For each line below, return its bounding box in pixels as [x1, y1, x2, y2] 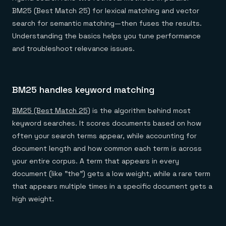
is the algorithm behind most [90, 106, 191, 115]
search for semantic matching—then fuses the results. [12, 19, 202, 28]
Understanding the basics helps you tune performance [12, 31, 201, 40]
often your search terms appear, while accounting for [12, 131, 197, 140]
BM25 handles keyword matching [12, 84, 154, 95]
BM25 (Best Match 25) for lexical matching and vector [12, 6, 199, 15]
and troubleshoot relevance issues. [12, 44, 135, 53]
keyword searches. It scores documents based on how [12, 119, 201, 128]
